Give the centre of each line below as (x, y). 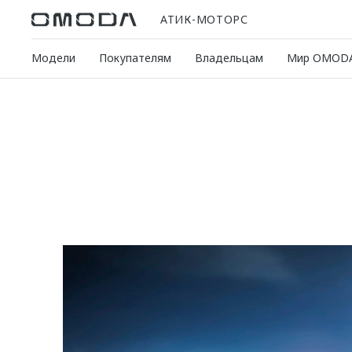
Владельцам (229, 58)
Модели (53, 58)
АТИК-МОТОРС (204, 19)
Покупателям (135, 58)
